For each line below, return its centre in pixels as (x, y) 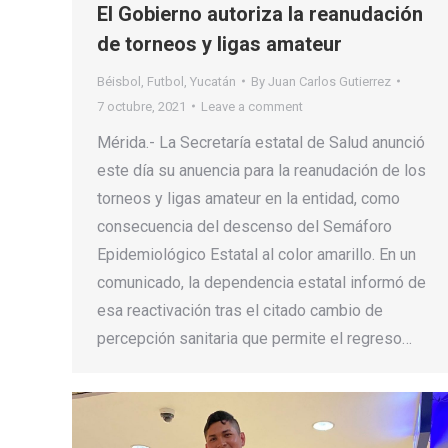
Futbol (165, 81)
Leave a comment (252, 106)
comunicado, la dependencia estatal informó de (261, 282)
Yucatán (213, 81)
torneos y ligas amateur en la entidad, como (248, 198)
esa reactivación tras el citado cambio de (240, 310)
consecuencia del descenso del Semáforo (244, 226)
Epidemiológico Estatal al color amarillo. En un (256, 254)
